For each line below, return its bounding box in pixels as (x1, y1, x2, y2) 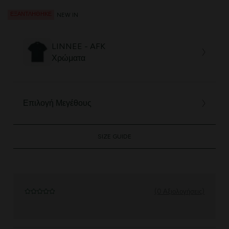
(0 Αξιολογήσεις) (154, 188, 205, 196)
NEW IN (57, 11, 78, 18)
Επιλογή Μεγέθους (23, 98, 92, 108)
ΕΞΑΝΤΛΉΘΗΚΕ (10, 11, 52, 18)
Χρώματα (52, 53, 86, 63)
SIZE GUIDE (98, 133, 131, 141)
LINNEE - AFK (52, 41, 106, 51)
